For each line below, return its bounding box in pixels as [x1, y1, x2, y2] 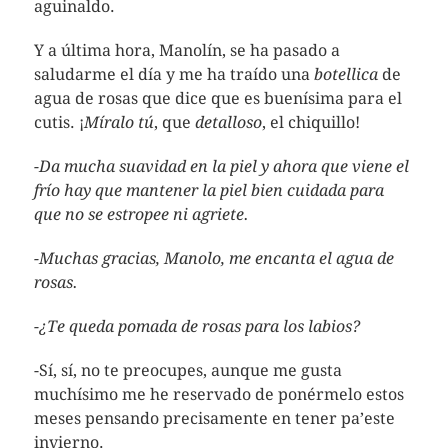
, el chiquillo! [261, 113, 360, 132]
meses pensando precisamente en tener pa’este [33, 409, 395, 428]
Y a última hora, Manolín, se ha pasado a [33, 41, 340, 60]
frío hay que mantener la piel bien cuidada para [33, 181, 384, 200]
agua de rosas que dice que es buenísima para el [33, 89, 402, 108]
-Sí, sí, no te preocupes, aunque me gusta [33, 361, 342, 380]
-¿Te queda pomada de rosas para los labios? [33, 317, 360, 336]
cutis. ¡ [33, 113, 84, 132]
